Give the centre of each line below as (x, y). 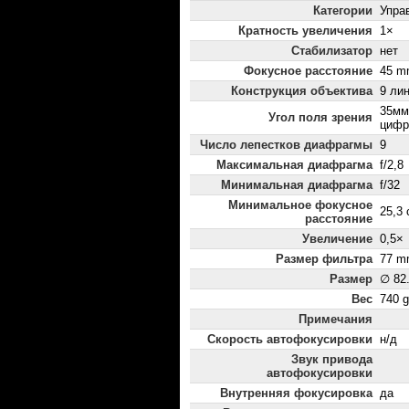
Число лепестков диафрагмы (286, 145)
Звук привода (332, 360)
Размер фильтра (324, 259)
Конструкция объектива (302, 91)
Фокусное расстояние (308, 71)
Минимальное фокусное (300, 205)
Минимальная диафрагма (297, 185)
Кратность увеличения (305, 31)
